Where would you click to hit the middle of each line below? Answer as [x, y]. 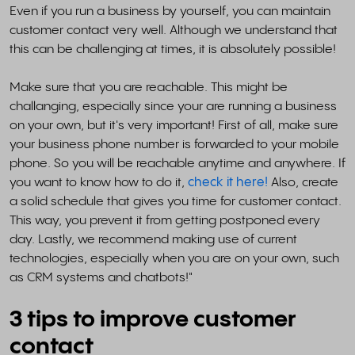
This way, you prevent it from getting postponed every [165, 220]
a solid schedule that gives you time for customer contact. [176, 201]
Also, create [305, 182]
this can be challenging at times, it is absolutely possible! [173, 49]
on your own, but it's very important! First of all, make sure [174, 125]
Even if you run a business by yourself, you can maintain [170, 11]
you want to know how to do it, [99, 182]
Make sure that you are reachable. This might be [149, 87]
